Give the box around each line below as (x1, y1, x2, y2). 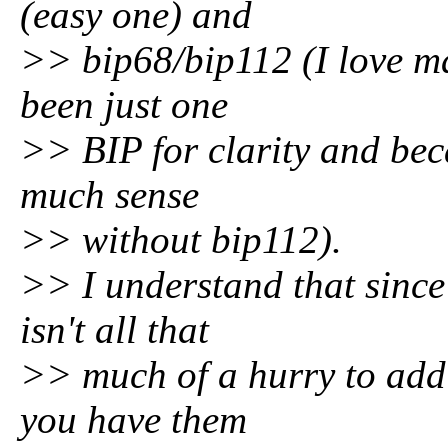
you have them (20, 398, 247, 441)
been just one (20, 83, 228, 126)
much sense (20, 173, 199, 216)
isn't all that (20, 308, 209, 351)
